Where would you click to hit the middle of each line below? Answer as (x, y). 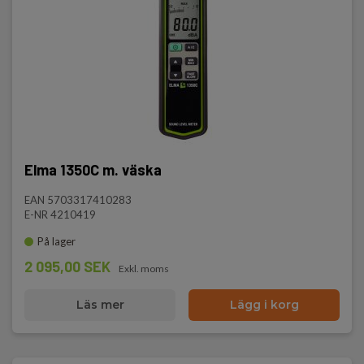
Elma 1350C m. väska (93, 170)
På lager (56, 241)
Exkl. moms (144, 269)
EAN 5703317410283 (78, 200)
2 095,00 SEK (67, 266)
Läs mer (100, 305)
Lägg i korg (264, 305)
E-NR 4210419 (60, 214)
